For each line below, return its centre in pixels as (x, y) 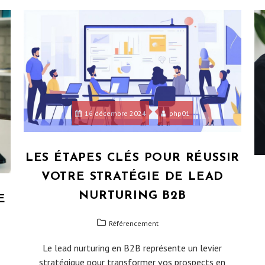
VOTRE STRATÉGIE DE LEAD (132, 177)
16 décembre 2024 (115, 114)
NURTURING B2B (132, 196)
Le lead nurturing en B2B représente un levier (132, 248)
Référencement (134, 224)
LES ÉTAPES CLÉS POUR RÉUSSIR (132, 158)
